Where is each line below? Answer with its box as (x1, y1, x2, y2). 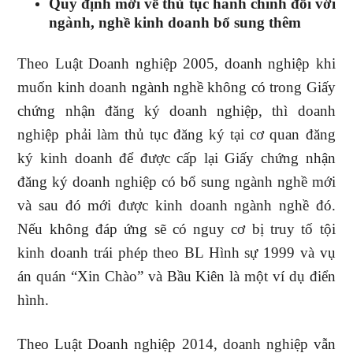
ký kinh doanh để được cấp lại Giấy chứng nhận (17, 150, 336, 166)
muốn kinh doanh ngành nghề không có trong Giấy (17, 79, 336, 95)
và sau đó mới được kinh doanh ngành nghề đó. (17, 197, 336, 214)
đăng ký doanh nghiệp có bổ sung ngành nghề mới (17, 173, 336, 190)
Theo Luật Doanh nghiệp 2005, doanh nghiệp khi (17, 55, 336, 72)
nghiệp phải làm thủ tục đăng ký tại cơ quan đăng (17, 126, 336, 143)
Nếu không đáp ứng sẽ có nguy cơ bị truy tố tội (17, 221, 336, 237)
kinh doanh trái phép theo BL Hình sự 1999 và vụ (17, 244, 336, 261)
